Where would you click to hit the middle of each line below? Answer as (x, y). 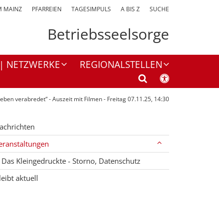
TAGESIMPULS (91, 9)
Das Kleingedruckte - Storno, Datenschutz (71, 161)
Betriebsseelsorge (108, 34)
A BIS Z (130, 9)
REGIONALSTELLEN (121, 65)
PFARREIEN (47, 9)
